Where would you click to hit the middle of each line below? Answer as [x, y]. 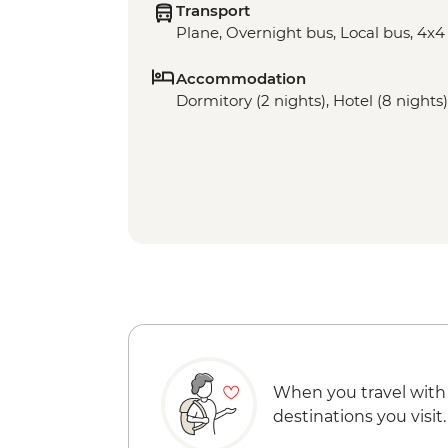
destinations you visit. [359, 416]
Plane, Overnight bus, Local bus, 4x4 [310, 32]
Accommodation [241, 78]
